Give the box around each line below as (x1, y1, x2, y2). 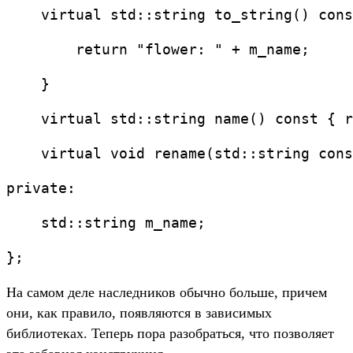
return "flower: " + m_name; (6, 41, 310, 58)
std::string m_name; (6, 214, 206, 232)
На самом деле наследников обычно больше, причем (6, 284, 327, 301)
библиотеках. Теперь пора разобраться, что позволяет (6, 325, 334, 342)
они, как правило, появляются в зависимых (6, 305, 272, 321)
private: (6, 180, 76, 197)
